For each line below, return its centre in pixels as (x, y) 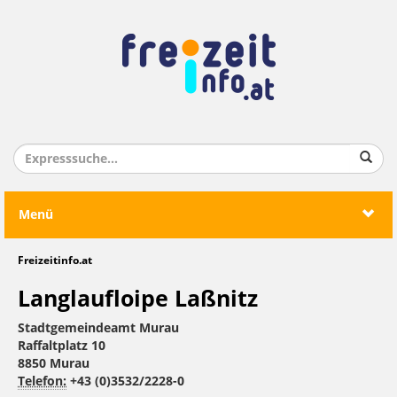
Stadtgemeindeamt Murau (98, 328)
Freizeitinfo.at (55, 261)
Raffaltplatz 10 (62, 346)
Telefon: (42, 381)
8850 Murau (54, 364)
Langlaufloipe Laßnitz (138, 299)
